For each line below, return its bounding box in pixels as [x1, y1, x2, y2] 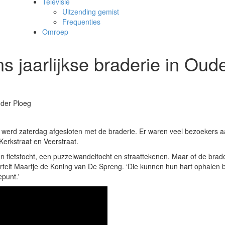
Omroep [42, 27, 68, 37]
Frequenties [62, 17, 100, 27]
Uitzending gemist [62, 7, 119, 17]
